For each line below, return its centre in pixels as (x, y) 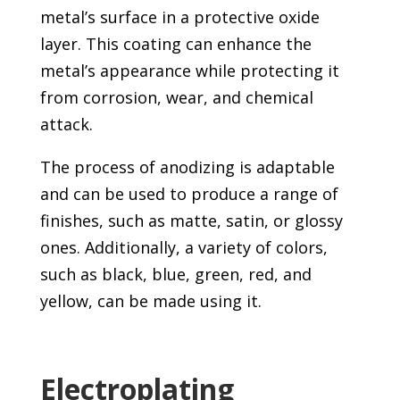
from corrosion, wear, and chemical (176, 98)
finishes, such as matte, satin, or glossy (191, 221)
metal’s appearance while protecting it (189, 71)
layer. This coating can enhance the (175, 44)
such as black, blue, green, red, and (175, 275)
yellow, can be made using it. (150, 301)
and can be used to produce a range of (189, 194)
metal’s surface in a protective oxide (179, 17)
